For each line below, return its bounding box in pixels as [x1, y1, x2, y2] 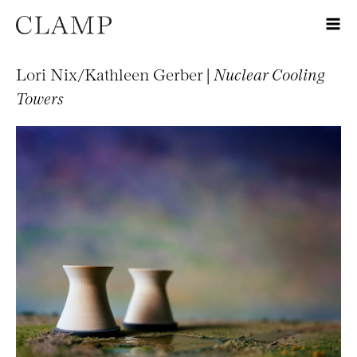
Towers [16, 86, 64, 108]
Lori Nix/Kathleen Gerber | [16, 62, 214, 84]
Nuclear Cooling [214, 62, 325, 84]
